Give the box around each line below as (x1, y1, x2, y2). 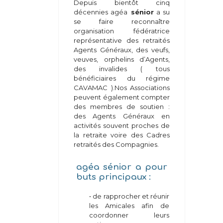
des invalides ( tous (74, 65, 170, 73)
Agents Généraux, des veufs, (74, 46, 170, 54)
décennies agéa (74, 8, 128, 16)
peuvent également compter (74, 93, 170, 101)
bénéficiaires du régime (74, 74, 170, 82)
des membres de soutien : (74, 103, 170, 111)
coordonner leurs (89, 211, 169, 219)
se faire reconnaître (74, 17, 170, 25)
